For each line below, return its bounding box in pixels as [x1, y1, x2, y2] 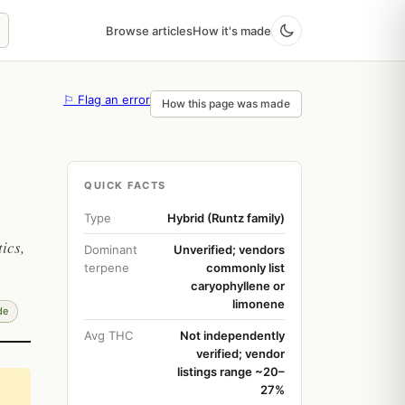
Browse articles [106, 23, 193, 38]
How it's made [193, 23, 271, 38]
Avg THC [84, 328, 133, 343]
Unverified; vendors [174, 242, 285, 257]
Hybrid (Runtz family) [167, 211, 285, 225]
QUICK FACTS [84, 179, 166, 192]
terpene [84, 260, 129, 275]
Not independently [180, 328, 285, 343]
